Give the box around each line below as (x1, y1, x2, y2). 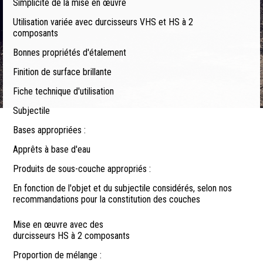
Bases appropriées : (13, 124, 86, 136)
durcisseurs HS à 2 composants (13, 230, 130, 242)
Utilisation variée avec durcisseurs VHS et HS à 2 (13, 16, 193, 28)
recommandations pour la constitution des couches (13, 194, 200, 205)
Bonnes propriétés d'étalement (13, 47, 126, 59)
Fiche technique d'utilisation (13, 86, 114, 97)
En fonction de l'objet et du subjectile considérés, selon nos (13, 183, 232, 194)
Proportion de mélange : (13, 249, 102, 261)
